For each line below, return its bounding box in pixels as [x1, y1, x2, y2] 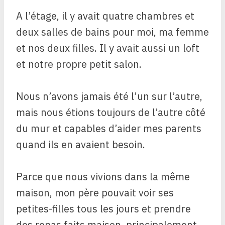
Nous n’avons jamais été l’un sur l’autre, [16, 89, 202, 103]
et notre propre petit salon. [16, 57, 142, 71]
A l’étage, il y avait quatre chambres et [16, 9, 194, 23]
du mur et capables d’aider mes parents [16, 122, 201, 136]
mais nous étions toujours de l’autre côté [16, 105, 205, 120]
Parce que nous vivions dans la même [16, 170, 190, 184]
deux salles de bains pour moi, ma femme [16, 25, 209, 39]
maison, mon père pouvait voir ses [16, 186, 174, 200]
